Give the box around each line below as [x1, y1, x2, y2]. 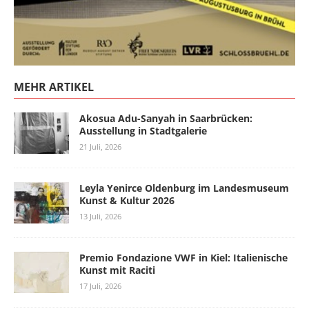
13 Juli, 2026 [79, 210, 121, 221]
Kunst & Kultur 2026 [79, 193, 175, 207]
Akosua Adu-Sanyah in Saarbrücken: [79, 111, 252, 125]
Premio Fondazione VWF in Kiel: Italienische [79, 250, 288, 264]
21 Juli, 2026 [79, 141, 121, 152]
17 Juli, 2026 [79, 280, 121, 291]
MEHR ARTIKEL [14, 79, 94, 94]
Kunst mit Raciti [79, 263, 155, 277]
